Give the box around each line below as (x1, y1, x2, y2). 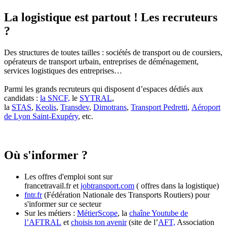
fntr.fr (24, 190, 42, 199)
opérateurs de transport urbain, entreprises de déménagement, (4, 57, 199, 66)
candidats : (4, 93, 40, 102)
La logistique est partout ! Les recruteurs (4, 10, 217, 24)
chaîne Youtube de (129, 208, 188, 217)
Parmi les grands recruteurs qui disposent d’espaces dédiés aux (4, 84, 203, 93)
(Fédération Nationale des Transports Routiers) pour (42, 190, 210, 199)
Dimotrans (93, 102, 127, 111)
